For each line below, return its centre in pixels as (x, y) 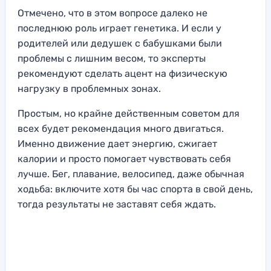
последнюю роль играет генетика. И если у (119, 28)
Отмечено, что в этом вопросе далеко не (113, 13)
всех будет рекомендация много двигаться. (121, 129)
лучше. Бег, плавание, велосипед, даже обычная (131, 174)
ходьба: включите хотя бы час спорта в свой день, (135, 189)
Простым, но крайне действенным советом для (129, 114)
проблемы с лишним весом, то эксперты (112, 59)
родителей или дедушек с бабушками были (120, 44)
